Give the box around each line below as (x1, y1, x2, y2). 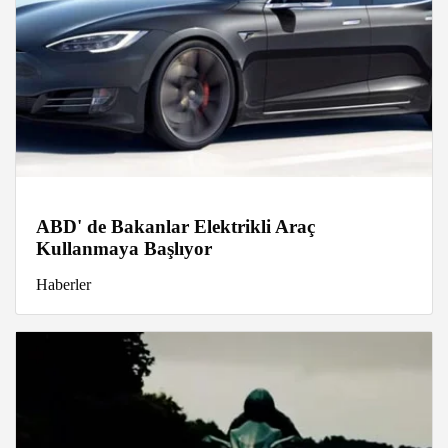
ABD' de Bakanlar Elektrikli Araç (36, 216, 315, 238)
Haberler (36, 276, 91, 294)
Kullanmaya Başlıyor (36, 238, 212, 260)
